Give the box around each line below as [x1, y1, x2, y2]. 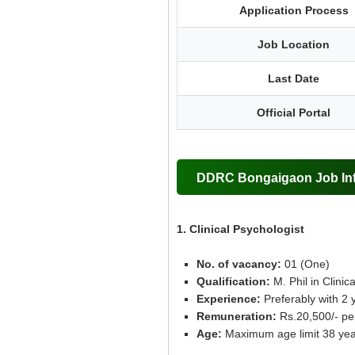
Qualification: [197, 275, 273, 288]
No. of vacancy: [197, 258, 284, 270]
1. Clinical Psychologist [177, 223, 304, 235]
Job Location [258, 38, 330, 51]
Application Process [239, 4, 349, 17]
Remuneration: [197, 310, 277, 323]
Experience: [197, 292, 261, 305]
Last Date [268, 72, 319, 85]
